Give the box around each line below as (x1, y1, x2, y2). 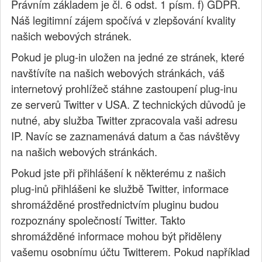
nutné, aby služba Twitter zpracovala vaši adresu (11, 112, 238, 128)
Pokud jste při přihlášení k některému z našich (11, 165, 226, 181)
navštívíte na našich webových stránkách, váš (11, 65, 225, 81)
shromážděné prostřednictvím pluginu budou (11, 196, 219, 212)
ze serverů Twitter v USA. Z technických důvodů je (11, 96, 246, 112)
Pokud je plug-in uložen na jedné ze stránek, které (11, 49, 245, 65)
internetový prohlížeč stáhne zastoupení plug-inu (11, 81, 238, 96)
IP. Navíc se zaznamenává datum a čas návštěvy (11, 128, 240, 144)
